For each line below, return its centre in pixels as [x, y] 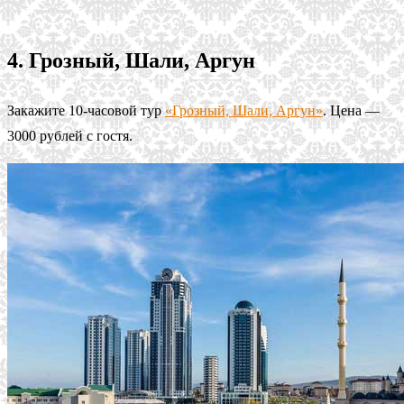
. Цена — [351, 110]
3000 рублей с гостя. [70, 135]
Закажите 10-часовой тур [86, 110]
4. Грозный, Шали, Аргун [131, 60]
